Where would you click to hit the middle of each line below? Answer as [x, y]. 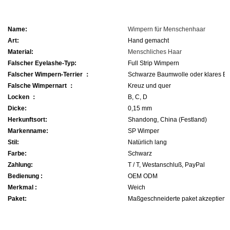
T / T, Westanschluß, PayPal [166, 165]
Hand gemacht [148, 41]
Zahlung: [20, 165]
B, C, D [138, 97]
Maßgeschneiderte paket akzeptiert [177, 199]
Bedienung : [25, 176]
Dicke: [17, 109]
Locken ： [22, 97]
